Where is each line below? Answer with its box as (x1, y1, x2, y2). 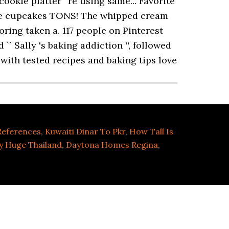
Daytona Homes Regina (66, 140, 158, 150)
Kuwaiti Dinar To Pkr (45, 126, 125, 136)
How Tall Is (129, 126, 173, 136)
